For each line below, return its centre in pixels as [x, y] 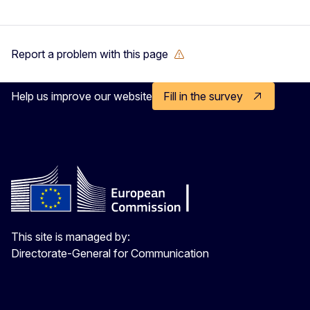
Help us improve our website [82, 96]
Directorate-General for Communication [110, 253]
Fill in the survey [203, 96]
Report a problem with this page [90, 54]
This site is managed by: [71, 236]
